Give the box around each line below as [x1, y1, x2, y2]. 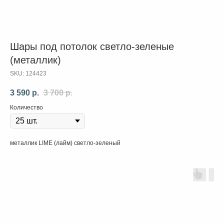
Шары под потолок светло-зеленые [10, 41, 174, 52]
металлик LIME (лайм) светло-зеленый [10, 139, 120, 147]
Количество [10, 104, 43, 111]
